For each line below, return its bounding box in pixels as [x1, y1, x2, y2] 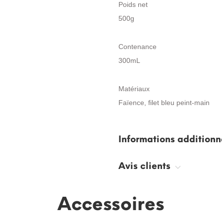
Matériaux [118, 85, 150, 93]
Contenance [118, 43, 157, 51]
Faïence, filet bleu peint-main [118, 99, 210, 107]
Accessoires [57, 193, 165, 215]
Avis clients [118, 161, 173, 171]
